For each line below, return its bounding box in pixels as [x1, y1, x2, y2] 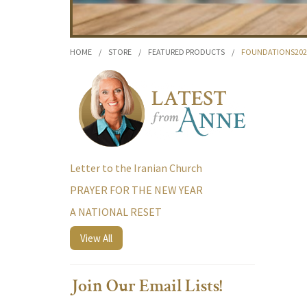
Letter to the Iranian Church [70, 161, 202, 175]
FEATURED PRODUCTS [148, 47, 225, 57]
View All [80, 232, 112, 245]
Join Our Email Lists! [70, 279, 223, 297]
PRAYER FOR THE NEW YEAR [70, 183, 203, 197]
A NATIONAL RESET [70, 205, 162, 219]
